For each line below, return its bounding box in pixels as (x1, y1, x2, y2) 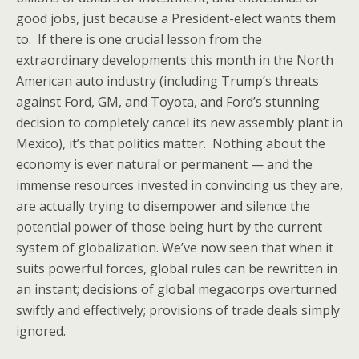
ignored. (16, 322, 66, 340)
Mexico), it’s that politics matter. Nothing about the (16, 135, 325, 152)
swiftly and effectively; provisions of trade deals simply (16, 301, 340, 319)
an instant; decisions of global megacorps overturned (16, 280, 337, 298)
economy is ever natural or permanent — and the (16, 155, 313, 173)
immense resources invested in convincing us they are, (16, 176, 343, 194)
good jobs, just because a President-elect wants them (16, 10, 336, 27)
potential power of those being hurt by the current (16, 218, 322, 236)
